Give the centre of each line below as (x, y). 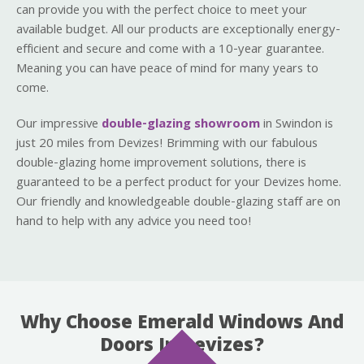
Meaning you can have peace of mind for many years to (167, 69)
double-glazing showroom (181, 125)
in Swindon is (297, 125)
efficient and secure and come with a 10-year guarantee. (170, 50)
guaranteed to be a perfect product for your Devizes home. (179, 183)
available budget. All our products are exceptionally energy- (178, 30)
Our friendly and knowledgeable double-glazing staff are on (178, 203)
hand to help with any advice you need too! (134, 222)
